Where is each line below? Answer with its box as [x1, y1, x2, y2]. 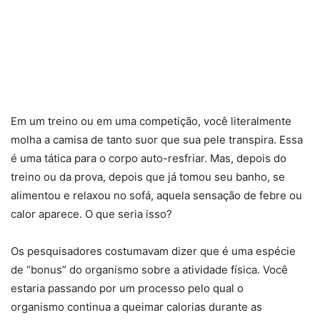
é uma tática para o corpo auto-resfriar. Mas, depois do [11, 151, 286, 165]
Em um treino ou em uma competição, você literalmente [11, 114, 291, 128]
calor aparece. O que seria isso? [11, 206, 172, 221]
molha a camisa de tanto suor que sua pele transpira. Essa [11, 132, 303, 146]
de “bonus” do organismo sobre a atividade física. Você [11, 262, 288, 276]
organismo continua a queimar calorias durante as [11, 299, 262, 314]
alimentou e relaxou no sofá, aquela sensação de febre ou [11, 188, 302, 202]
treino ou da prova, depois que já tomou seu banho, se [11, 169, 285, 184]
